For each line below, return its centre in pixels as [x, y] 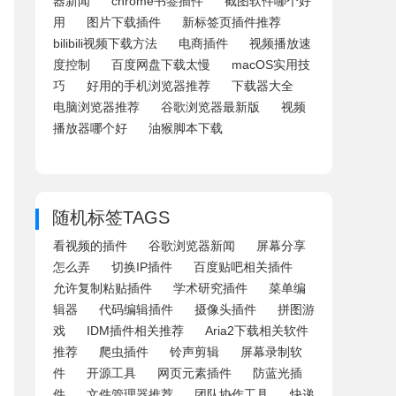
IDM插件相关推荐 [135, 331]
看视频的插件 [90, 246]
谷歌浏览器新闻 [192, 246]
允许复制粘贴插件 [103, 288]
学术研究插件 [210, 288]
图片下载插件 [124, 22]
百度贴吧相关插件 [243, 267]
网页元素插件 [194, 373]
